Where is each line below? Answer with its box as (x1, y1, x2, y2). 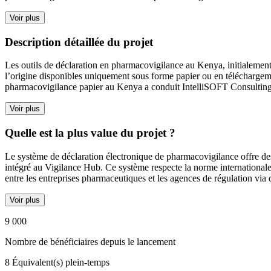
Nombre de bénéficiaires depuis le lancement (5, 236, 175, 247)
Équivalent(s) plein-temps (12, 256, 109, 267)
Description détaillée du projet (5, 35, 153, 48)
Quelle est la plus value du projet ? (5, 126, 175, 140)
